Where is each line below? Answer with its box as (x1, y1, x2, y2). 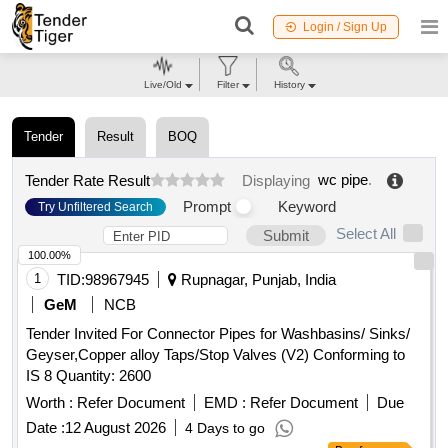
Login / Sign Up (303, 19, 387, 34)
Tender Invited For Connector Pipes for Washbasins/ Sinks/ (26, 325, 410, 343)
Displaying (242, 171, 318, 189)
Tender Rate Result (25, 171, 150, 189)
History (273, 79, 305, 90)
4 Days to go (185, 420, 265, 437)
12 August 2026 (65, 419, 166, 437)
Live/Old (143, 79, 182, 90)
